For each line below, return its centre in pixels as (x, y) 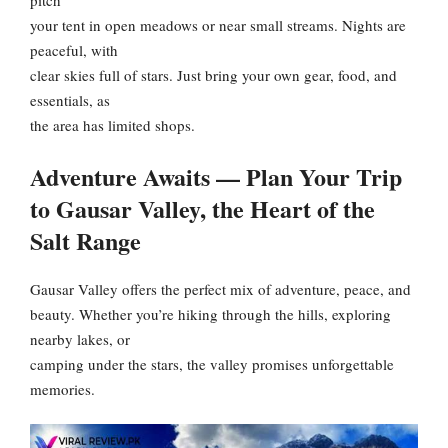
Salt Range (85, 240)
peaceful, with (74, 50)
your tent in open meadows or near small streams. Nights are (218, 25)
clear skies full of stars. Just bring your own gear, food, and (213, 75)
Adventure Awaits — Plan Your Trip (216, 176)
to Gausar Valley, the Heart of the (202, 208)
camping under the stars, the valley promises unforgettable (212, 363)
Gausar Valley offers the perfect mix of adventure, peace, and (220, 288)
